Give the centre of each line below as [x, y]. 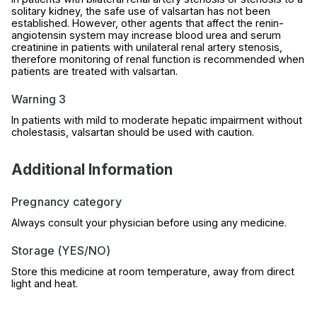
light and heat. [45, 284]
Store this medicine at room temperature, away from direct [153, 272]
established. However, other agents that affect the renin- [148, 23]
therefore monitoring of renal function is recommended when [158, 59]
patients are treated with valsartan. [94, 71]
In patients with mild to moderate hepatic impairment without [157, 120]
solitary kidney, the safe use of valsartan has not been [141, 11]
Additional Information [92, 170]
